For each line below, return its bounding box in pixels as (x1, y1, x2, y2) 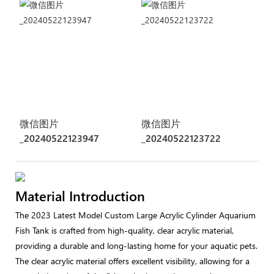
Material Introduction (15, 187, 145, 206)
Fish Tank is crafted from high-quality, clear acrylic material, (15, 224, 234, 236)
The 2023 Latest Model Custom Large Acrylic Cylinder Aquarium (15, 209, 256, 221)
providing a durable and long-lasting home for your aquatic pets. (15, 239, 257, 251)
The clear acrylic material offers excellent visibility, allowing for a (15, 254, 250, 267)
